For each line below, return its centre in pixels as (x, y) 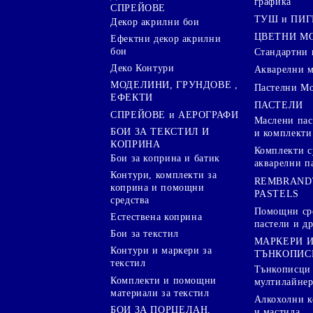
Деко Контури (143, 68)
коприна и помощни (158, 187)
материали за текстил (160, 293)
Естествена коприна (156, 217)
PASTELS (277, 194)
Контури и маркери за (161, 251)
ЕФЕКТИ (132, 98)
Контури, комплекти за (164, 175)
